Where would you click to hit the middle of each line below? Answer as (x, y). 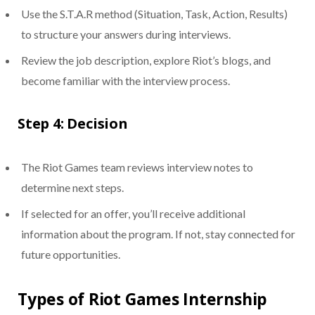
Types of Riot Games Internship (143, 299)
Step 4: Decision (73, 124)
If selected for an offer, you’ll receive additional (133, 214)
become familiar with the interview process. (126, 81)
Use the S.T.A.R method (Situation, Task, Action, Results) (154, 14)
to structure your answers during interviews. (126, 34)
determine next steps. (72, 188)
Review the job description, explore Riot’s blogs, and (146, 60)
